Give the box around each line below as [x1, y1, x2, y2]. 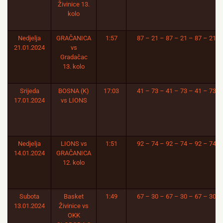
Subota [19, 193, 39, 200]
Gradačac [60, 53, 88, 61]
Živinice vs [59, 202, 89, 210]
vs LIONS [60, 97, 87, 104]
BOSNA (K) [58, 87, 89, 95]
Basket [64, 193, 84, 200]
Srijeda [19, 87, 39, 95]
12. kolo [63, 159, 85, 166]
